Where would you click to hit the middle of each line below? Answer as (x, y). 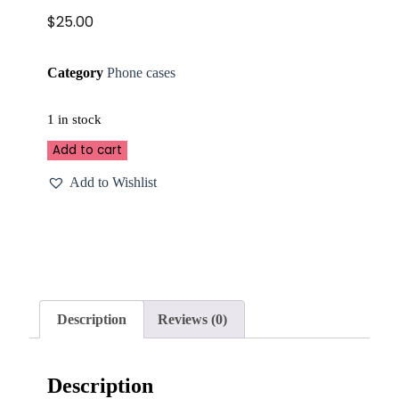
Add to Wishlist (113, 182)
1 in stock (74, 120)
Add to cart (87, 150)
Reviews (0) (192, 319)
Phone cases (141, 73)
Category (75, 73)
